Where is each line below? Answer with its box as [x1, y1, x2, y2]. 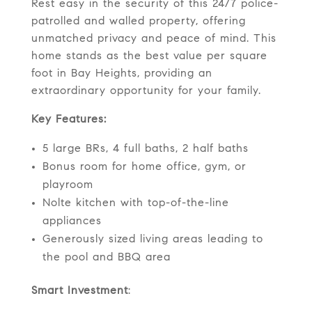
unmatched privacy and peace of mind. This [31, 33, 276, 45]
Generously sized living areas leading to [42, 234, 263, 246]
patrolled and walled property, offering [31, 16, 246, 28]
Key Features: [31, 114, 107, 126]
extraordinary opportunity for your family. [31, 86, 261, 97]
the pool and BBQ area [42, 252, 171, 264]
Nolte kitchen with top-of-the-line [42, 198, 229, 210]
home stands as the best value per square [31, 51, 267, 63]
